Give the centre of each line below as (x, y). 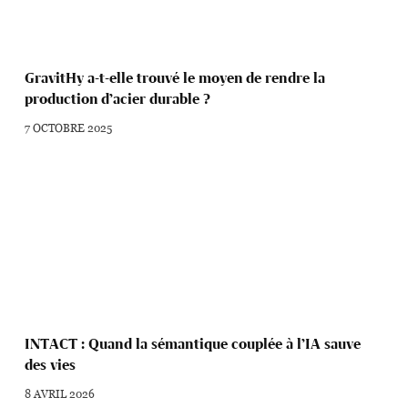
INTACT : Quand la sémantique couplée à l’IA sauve (193, 343)
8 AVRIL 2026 (60, 393)
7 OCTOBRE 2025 (69, 127)
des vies (51, 364)
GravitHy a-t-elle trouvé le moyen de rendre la (175, 77)
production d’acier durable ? (118, 98)
